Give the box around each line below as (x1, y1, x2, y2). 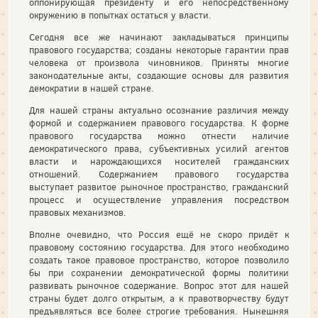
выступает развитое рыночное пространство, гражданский (29, 181, 289, 193)
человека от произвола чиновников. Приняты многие (29, 57, 289, 69)
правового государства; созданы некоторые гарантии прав (29, 44, 289, 56)
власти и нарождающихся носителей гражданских (29, 155, 289, 168)
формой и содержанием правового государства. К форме (29, 117, 289, 129)
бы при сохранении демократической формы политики (29, 267, 289, 279)
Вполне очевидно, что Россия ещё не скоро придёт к (29, 229, 289, 241)
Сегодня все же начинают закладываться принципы (29, 31, 289, 43)
